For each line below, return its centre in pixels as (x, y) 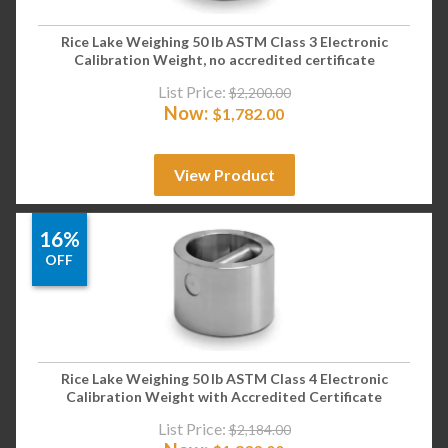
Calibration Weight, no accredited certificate (224, 60)
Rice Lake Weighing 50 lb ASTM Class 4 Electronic (224, 379)
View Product (224, 174)
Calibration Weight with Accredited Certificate (224, 397)
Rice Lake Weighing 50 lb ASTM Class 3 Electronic (224, 42)
